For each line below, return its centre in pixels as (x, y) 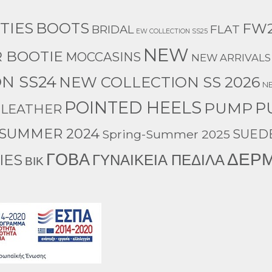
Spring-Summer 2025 (166, 134)
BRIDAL (113, 29)
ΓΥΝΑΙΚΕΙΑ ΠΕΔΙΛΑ (158, 160)
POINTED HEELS (133, 107)
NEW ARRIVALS (231, 57)
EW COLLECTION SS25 (172, 31)
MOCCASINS (103, 57)
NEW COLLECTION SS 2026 (159, 82)
